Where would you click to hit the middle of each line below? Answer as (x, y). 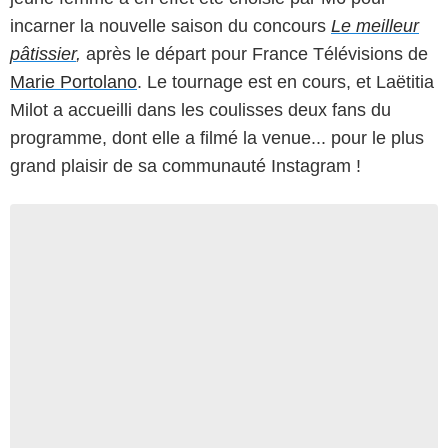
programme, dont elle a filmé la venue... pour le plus (217, 137)
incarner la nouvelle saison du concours (170, 25)
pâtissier (43, 53)
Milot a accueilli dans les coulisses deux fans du (200, 109)
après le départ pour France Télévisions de (257, 53)
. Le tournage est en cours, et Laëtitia (285, 81)
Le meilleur (375, 25)
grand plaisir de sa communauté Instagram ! (185, 165)
